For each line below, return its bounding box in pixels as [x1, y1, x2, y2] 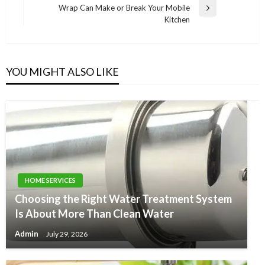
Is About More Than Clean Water [15, 207, 174, 221]
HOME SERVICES [25, 176, 76, 185]
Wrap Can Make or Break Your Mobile [59, 3, 190, 13]
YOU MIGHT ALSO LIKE [6, 65, 119, 79]
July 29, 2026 [46, 229, 88, 238]
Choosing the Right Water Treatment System [15, 192, 232, 206]
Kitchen [164, 15, 190, 25]
